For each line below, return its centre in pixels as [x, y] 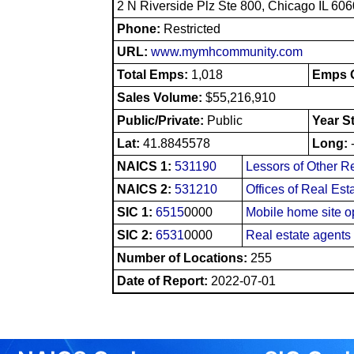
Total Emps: [154, 74]
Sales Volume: [161, 97]
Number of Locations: [182, 258]
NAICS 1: [146, 166]
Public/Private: [162, 120]
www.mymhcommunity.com [227, 51]
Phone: [140, 28]
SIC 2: [136, 235]
